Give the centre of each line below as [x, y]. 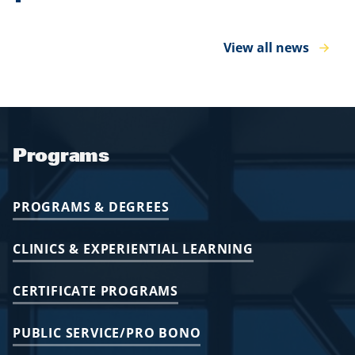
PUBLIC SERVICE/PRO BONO [107, 333]
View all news [266, 48]
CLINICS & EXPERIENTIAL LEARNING [133, 249]
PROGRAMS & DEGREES [91, 207]
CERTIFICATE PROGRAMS [95, 291]
